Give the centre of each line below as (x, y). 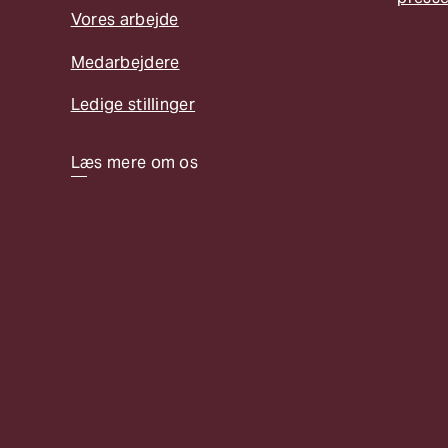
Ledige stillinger (133, 105)
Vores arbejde (124, 20)
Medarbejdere (125, 62)
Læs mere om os (134, 162)
